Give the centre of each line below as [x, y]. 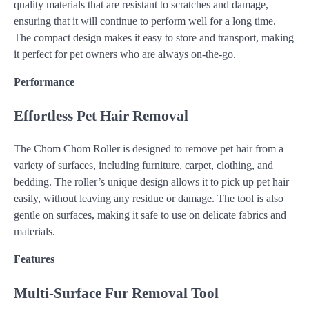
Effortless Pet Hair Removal [101, 115]
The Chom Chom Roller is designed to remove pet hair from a [149, 148]
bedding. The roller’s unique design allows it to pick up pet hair [151, 181]
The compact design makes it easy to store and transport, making [154, 38]
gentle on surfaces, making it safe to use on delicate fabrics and [150, 215]
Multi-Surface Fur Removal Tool [116, 292]
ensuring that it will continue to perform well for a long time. [145, 21]
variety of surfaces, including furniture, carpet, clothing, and [143, 165]
